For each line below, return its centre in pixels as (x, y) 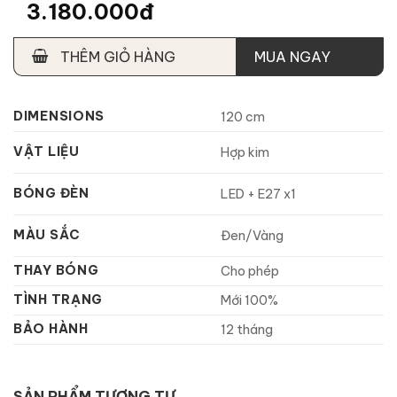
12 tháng (247, 330)
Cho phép (250, 272)
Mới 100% (250, 301)
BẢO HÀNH (51, 329)
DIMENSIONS (59, 117)
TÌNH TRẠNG (58, 300)
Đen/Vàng (253, 236)
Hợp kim (245, 153)
